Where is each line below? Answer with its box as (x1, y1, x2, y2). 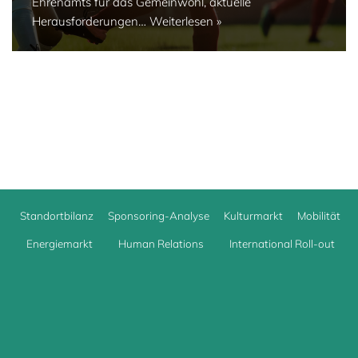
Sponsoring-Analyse (108, 209, 210, 223)
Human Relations (117, 237, 204, 251)
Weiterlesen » (149, 14, 221, 29)
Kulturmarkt (223, 209, 283, 223)
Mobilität (296, 209, 340, 223)
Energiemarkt (26, 237, 93, 251)
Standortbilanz (20, 209, 94, 223)
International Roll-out (229, 237, 335, 251)
